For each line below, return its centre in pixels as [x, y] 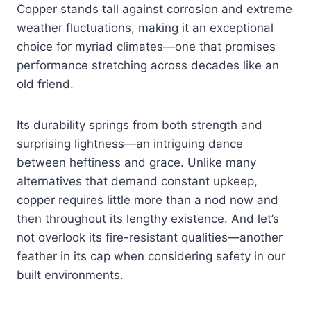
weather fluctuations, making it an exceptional [145, 28]
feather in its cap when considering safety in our [151, 257]
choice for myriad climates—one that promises [146, 47]
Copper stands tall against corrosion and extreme [154, 9]
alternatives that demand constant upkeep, [137, 182]
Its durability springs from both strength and [140, 125]
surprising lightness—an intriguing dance [130, 144]
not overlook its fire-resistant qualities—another [150, 238]
